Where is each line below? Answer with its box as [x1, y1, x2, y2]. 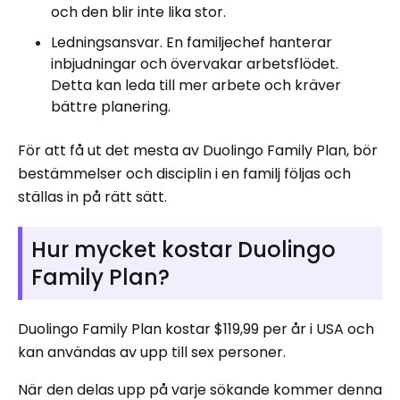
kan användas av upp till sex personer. [18, 342, 286, 362]
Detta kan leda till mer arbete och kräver [51, 75, 341, 96]
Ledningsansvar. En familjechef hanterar [51, 32, 332, 53]
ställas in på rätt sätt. [18, 187, 167, 207]
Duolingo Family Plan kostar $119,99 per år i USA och [18, 319, 374, 339]
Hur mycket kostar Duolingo [31, 235, 336, 264]
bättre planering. [51, 96, 171, 117]
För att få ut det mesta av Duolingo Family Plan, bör [18, 140, 378, 161]
